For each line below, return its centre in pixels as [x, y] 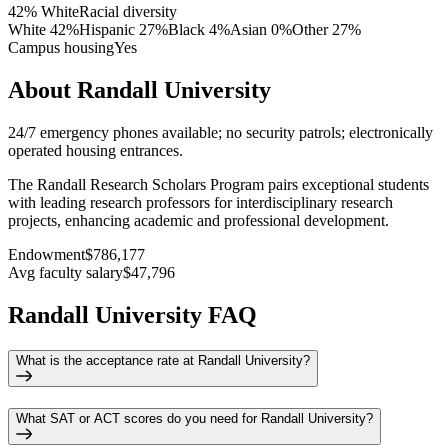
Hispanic [107, 29]
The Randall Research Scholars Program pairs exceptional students [218, 184]
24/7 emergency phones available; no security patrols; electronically [220, 132]
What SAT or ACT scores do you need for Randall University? [194, 419]
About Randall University [139, 89]
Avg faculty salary [65, 272]
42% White [43, 11]
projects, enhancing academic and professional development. [198, 220]
